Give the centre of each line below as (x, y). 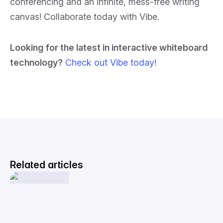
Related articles (47, 165)
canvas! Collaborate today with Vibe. (85, 17)
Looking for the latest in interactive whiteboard (109, 48)
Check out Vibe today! (111, 62)
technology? (36, 62)
